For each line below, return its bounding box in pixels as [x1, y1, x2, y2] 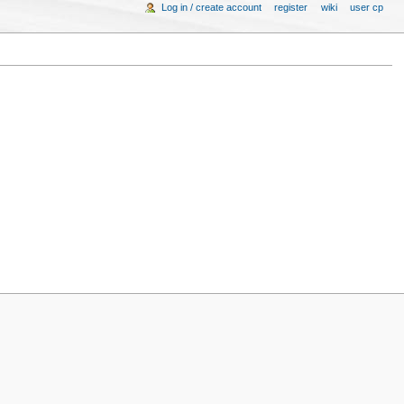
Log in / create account [161, 2, 262, 13]
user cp [350, 2, 384, 13]
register [274, 2, 308, 13]
